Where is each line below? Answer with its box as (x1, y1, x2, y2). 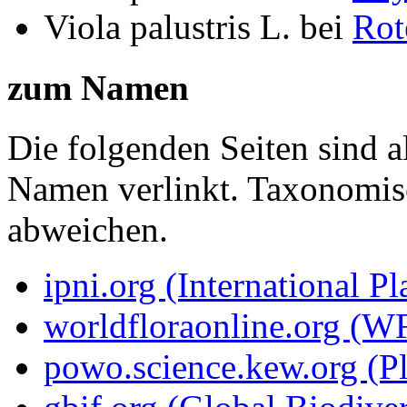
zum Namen (7, 67, 189, 107)
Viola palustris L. (44, 7, 291, 47)
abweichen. (7, 209, 168, 249)
